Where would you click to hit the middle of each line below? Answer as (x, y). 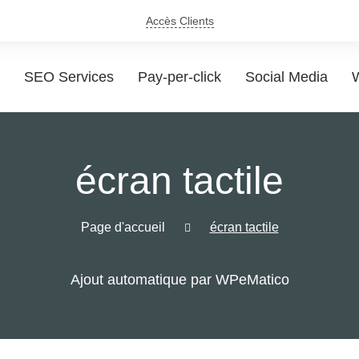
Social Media (286, 77)
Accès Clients (180, 21)
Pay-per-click (179, 77)
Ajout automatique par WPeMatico (179, 280)
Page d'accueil (123, 227)
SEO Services (69, 77)
